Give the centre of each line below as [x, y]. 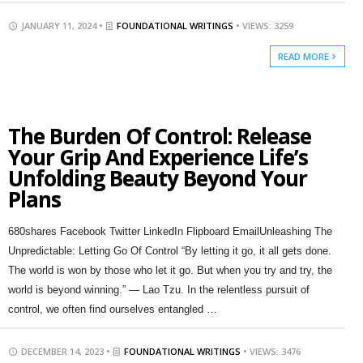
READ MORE [305, 56]
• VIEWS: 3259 [264, 26]
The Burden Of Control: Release [159, 136]
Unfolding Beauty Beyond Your [157, 178]
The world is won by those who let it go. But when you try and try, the [170, 270]
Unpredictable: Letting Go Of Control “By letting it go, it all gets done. [169, 251]
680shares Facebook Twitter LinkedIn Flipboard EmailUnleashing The [170, 231]
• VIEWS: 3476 [271, 351]
